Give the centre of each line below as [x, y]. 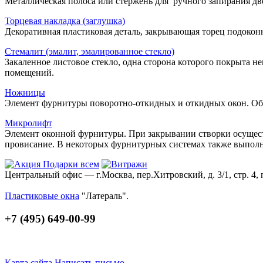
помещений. [29, 73]
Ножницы [25, 93]
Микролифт [28, 123]
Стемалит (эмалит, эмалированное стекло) [90, 52]
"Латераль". [104, 196]
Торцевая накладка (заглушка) [65, 21]
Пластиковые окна [42, 196]
